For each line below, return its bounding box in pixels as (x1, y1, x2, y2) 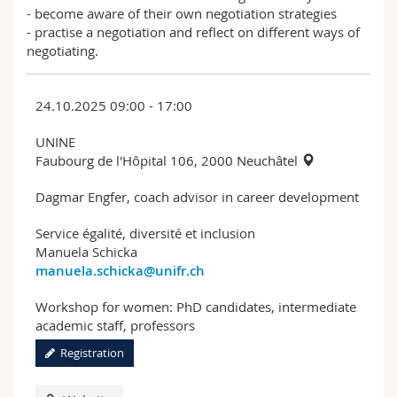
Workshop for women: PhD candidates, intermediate (35, 297, 356, 315)
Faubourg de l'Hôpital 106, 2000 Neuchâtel (35, 151, 301, 169)
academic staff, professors (35, 315, 195, 334)
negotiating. (27, 41, 98, 59)
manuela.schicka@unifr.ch (35, 261, 205, 280)
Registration (55, 344, 124, 361)
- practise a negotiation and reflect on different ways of (27, 22, 360, 41)
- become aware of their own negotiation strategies (27, 4, 337, 22)
